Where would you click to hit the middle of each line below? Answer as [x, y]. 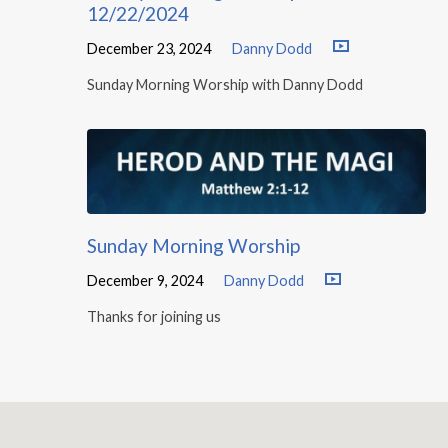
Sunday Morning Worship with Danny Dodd [225, 84]
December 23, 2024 [149, 48]
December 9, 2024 [145, 281]
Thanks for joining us [154, 317]
